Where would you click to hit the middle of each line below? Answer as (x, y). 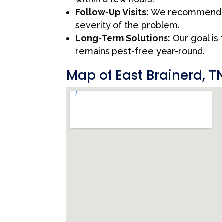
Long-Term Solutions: (123, 38)
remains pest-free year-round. (140, 51)
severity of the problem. (128, 25)
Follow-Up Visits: (112, 12)
